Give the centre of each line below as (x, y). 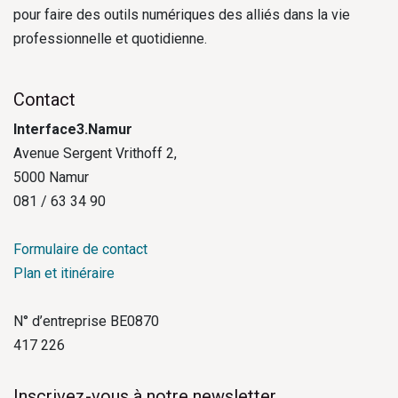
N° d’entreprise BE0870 (86, 321)
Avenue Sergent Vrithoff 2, (95, 153)
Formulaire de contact (80, 249)
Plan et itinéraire (64, 273)
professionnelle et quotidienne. (110, 39)
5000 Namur (51, 177)
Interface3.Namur (73, 129)
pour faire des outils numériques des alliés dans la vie (182, 15)
